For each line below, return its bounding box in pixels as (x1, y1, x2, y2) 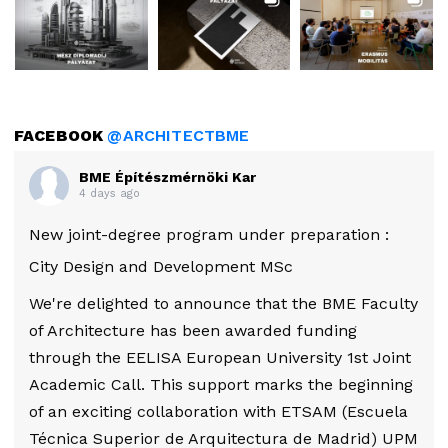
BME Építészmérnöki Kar (79, 168, 256, 185)
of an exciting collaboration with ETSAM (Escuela (29, 401, 408, 421)
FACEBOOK (14, 125, 108, 145)
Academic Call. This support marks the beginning (29, 374, 413, 394)
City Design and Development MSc (29, 256, 293, 276)
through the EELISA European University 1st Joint (29, 347, 411, 367)
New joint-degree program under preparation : (29, 224, 389, 244)
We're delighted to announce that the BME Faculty (29, 293, 418, 313)
